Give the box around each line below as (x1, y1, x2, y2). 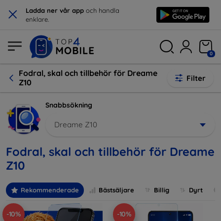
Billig (154, 186, 169, 194)
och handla (84, 6, 119, 14)
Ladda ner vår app (26, 6, 84, 14)
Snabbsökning (45, 101, 92, 110)
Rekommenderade (21, 186, 79, 194)
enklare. (26, 15, 49, 23)
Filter (186, 73, 206, 83)
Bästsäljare (99, 186, 134, 194)
